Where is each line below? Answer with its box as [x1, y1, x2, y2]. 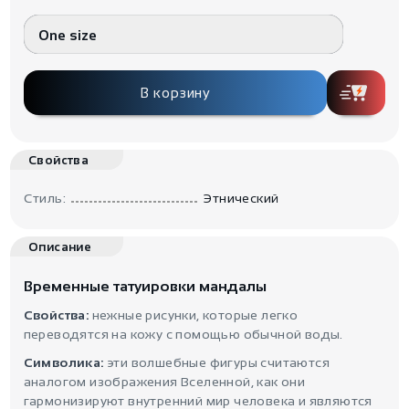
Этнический [203, 191, 279, 206]
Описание [28, 240, 92, 255]
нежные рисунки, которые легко [89, 308, 299, 323]
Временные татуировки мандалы [23, 278, 267, 295]
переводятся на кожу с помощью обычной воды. [23, 327, 343, 342]
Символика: [23, 355, 104, 371]
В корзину [139, 85, 212, 101]
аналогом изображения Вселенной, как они [23, 374, 306, 390]
